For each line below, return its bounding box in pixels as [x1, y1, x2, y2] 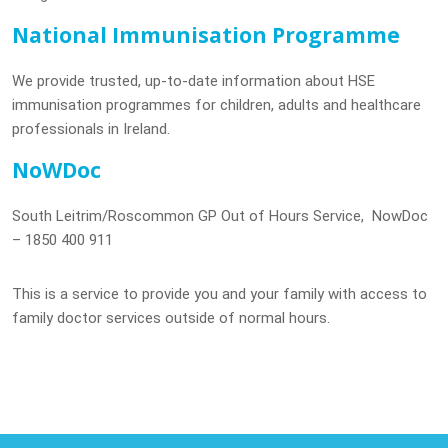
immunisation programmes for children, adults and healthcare [11, 96, 421, 114]
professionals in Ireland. [11, 120, 170, 138]
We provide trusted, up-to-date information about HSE [11, 72, 375, 90]
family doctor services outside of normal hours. [11, 309, 330, 327]
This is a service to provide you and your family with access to [11, 285, 427, 303]
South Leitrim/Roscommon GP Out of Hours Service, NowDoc [11, 207, 428, 225]
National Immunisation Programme [11, 21, 400, 49]
